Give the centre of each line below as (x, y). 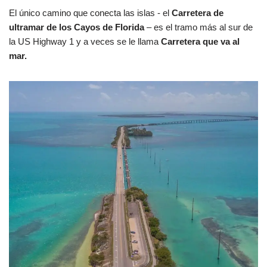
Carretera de (196, 13)
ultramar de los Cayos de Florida (77, 27)
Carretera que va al (200, 41)
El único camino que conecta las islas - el (89, 13)
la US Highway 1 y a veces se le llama (85, 41)
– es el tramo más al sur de (198, 27)
